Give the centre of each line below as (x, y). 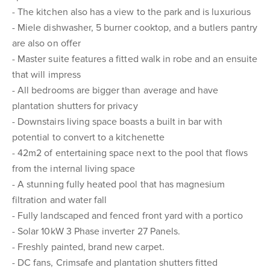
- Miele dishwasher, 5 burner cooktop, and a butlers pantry (135, 28)
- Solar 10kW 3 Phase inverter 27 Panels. (96, 231)
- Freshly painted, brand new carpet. (88, 247)
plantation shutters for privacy (75, 106)
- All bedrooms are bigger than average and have (115, 90)
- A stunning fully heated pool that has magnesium (119, 184)
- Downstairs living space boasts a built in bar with (117, 122)
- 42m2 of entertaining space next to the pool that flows (130, 153)
